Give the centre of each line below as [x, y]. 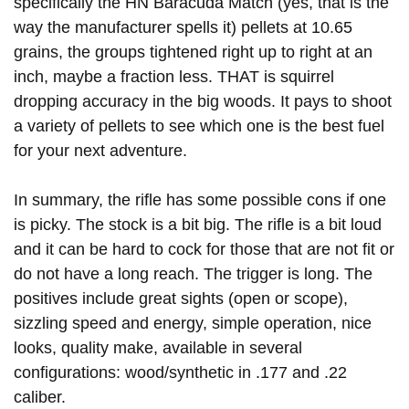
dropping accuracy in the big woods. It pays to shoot [203, 102]
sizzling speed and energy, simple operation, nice [193, 324]
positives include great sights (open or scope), [181, 299]
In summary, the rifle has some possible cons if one [200, 200]
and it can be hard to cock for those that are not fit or [204, 250]
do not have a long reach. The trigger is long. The [193, 274]
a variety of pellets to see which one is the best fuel [199, 126]
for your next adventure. [100, 151]
